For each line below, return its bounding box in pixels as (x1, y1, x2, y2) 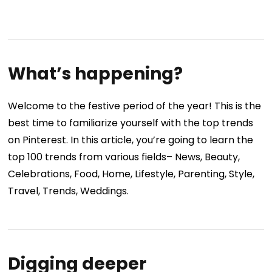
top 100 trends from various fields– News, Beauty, (8, 150, 240, 165)
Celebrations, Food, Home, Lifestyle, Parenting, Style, (8, 167, 255, 182)
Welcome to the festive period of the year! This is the (8, 99, 262, 114)
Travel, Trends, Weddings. (8, 184, 129, 199)
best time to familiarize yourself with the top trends (8, 116, 254, 131)
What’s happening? (8, 62, 183, 86)
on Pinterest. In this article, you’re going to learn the (8, 133, 254, 148)
